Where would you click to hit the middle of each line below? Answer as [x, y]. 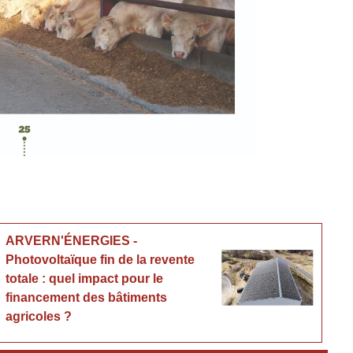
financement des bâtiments [87, 297]
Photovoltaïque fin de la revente [100, 259]
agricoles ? [39, 316]
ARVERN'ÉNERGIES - [72, 240]
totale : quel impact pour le [85, 278]
